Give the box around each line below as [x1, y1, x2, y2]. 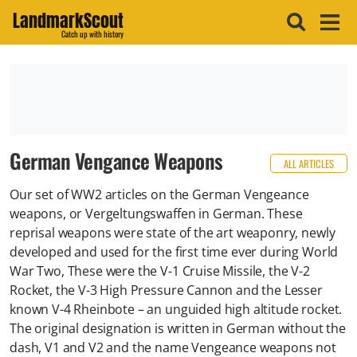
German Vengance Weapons [10, 145, 223, 176]
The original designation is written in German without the [10, 320, 346, 338]
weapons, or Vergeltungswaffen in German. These [10, 205, 303, 223]
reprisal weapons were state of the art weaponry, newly [10, 224, 335, 242]
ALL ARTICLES [284, 155, 334, 171]
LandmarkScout [13, 6, 124, 33]
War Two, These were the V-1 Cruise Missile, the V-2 [10, 262, 310, 280]
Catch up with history [61, 28, 124, 41]
